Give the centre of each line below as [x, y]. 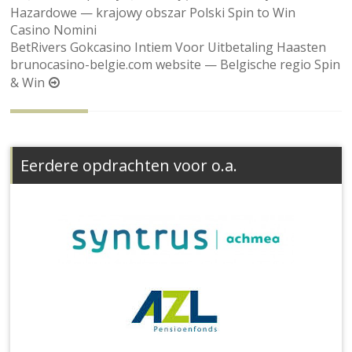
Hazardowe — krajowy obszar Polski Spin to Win [153, 13]
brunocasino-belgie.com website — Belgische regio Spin [176, 65]
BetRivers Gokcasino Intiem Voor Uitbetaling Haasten [169, 48]
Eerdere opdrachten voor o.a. [129, 166]
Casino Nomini [54, 30]
